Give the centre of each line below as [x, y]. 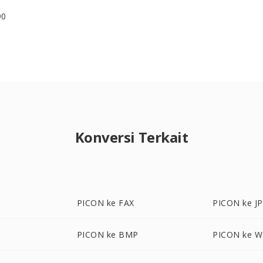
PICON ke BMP [107, 235]
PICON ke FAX [105, 203]
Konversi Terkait [131, 137]
